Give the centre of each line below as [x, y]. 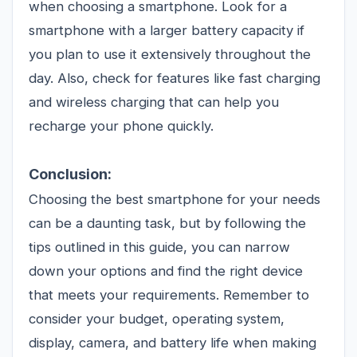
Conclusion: [70, 174]
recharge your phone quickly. [121, 126]
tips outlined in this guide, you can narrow [159, 247]
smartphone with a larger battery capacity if [167, 30]
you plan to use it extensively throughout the [170, 54]
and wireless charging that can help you [154, 102]
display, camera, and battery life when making [173, 342]
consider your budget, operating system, [157, 318]
